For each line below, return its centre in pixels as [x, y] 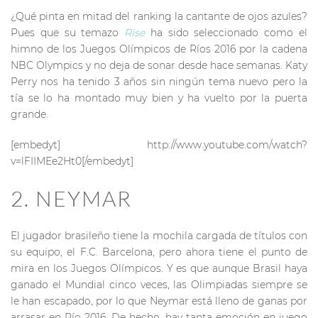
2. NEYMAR [71, 198]
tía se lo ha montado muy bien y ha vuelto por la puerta [159, 98]
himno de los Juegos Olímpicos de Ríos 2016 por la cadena [159, 49]
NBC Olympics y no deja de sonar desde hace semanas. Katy [159, 65]
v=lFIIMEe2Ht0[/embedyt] [72, 161]
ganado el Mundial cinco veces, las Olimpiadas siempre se [159, 284]
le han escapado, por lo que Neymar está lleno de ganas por [159, 301]
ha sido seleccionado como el [226, 32]
